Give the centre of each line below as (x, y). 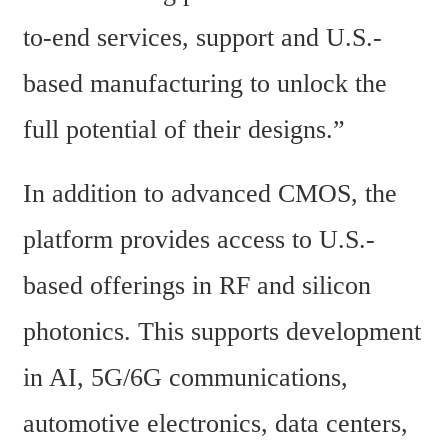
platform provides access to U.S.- (199, 239)
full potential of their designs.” (184, 130)
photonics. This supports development (222, 331)
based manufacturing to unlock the (205, 84)
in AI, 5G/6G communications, (185, 377)
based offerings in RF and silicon (197, 285)
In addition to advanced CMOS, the (210, 193)
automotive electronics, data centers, (215, 423)
